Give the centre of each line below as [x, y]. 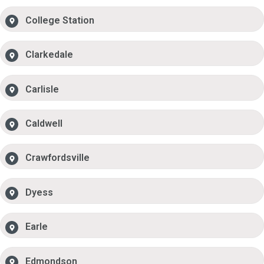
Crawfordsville [58, 158]
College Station [60, 20]
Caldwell [44, 124]
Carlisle [42, 89]
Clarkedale [49, 55]
